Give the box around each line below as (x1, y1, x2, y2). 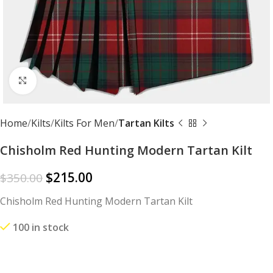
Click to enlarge (36, 74, 105, 87)
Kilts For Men (54, 116, 115, 130)
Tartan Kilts (118, 116, 174, 130)
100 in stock (13, 220, 69, 234)
